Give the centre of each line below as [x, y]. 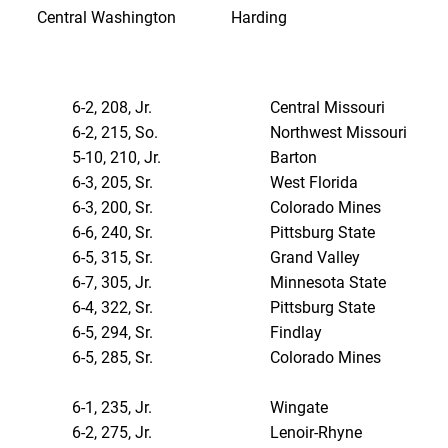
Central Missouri [328, 108]
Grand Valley [315, 258]
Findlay [296, 333]
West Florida [314, 183]
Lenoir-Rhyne [316, 433]
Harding [259, 18]
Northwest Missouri [339, 133]
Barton [294, 158]
